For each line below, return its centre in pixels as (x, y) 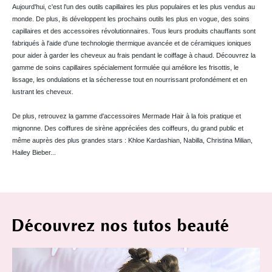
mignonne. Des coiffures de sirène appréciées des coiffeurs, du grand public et (128, 128)
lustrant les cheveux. (43, 91)
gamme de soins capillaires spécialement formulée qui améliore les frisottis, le (125, 67)
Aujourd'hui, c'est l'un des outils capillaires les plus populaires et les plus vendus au (134, 6)
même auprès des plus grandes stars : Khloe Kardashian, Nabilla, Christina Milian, (132, 140)
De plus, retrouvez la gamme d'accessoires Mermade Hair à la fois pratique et (127, 116)
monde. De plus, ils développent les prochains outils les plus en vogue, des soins (131, 19)
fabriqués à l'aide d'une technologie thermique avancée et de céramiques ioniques (132, 43)
